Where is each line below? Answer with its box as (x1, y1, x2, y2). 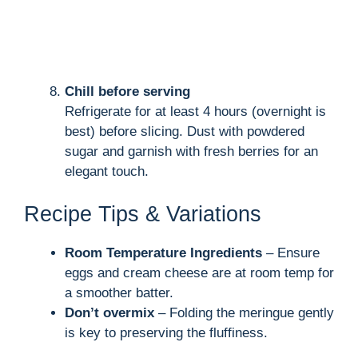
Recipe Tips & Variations (24, 202, 261, 227)
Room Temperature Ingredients (65, 245, 262, 261)
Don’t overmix (65, 305, 154, 321)
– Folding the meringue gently (154, 305, 334, 321)
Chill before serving (65, 83, 190, 99)
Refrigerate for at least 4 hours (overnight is (65, 103, 326, 119)
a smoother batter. (65, 285, 173, 301)
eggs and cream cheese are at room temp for (65, 265, 334, 281)
